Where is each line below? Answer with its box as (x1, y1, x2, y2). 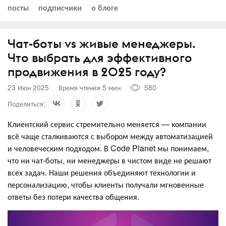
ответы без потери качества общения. (8, 190, 139, 202)
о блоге (91, 1, 118, 13)
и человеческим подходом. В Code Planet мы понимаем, (8, 142, 209, 154)
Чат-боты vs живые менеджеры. (8, 35, 196, 51)
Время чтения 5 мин (59, 82, 121, 92)
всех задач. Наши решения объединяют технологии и (8, 166, 196, 178)
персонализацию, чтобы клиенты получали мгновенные (8, 178, 204, 190)
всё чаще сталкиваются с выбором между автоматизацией (8, 130, 213, 142)
